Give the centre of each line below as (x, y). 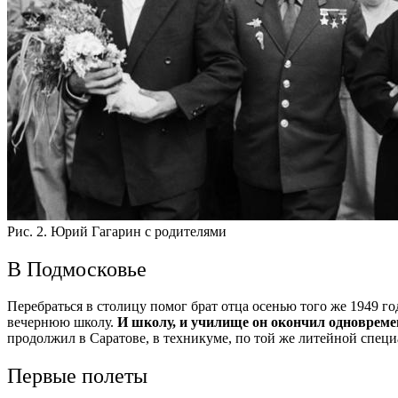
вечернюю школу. (62, 322)
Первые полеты (77, 376)
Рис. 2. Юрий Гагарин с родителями (117, 231)
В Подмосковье (77, 269)
